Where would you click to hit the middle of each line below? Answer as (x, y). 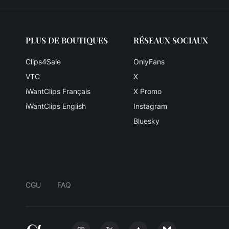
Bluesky (147, 121)
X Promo (148, 91)
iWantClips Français (58, 91)
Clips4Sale (43, 62)
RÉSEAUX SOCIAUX (171, 40)
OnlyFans (149, 62)
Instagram (151, 106)
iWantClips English (55, 106)
